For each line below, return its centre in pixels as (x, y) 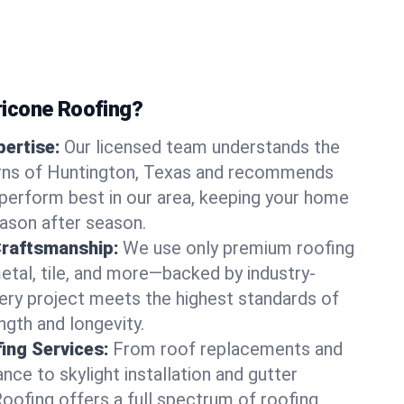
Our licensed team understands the (202, 147)
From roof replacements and (228, 349)
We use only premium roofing (239, 248)
